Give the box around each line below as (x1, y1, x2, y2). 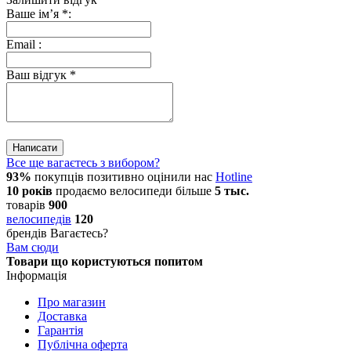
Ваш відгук (6, 68, 67, 82)
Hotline (215, 170, 252, 184)
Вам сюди (6, 241, 59, 255)
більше (175, 184, 215, 198)
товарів (6, 198, 49, 212)
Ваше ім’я (6, 7, 59, 21)
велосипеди (107, 184, 175, 198)
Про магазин (38, 295, 106, 309)
